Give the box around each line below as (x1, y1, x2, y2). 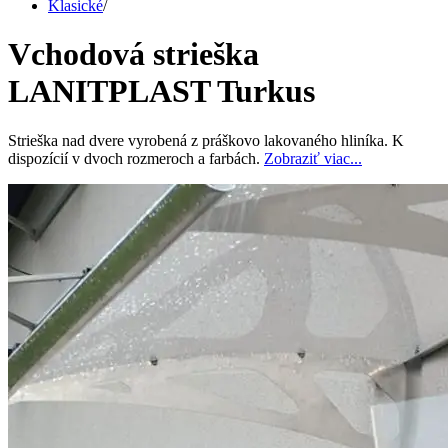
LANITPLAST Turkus (8, 73, 315, 110)
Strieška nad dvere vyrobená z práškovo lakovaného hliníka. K (8, 131, 404, 149)
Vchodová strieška (8, 36, 259, 73)
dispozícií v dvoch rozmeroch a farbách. (8, 149, 264, 167)
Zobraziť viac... (264, 149, 362, 167)
